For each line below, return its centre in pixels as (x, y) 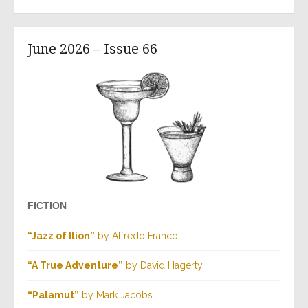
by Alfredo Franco (136, 236)
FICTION (47, 206)
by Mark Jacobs (116, 295)
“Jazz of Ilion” (61, 236)
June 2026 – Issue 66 (92, 49)
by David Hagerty (163, 266)
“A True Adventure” (75, 266)
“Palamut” (53, 295)
